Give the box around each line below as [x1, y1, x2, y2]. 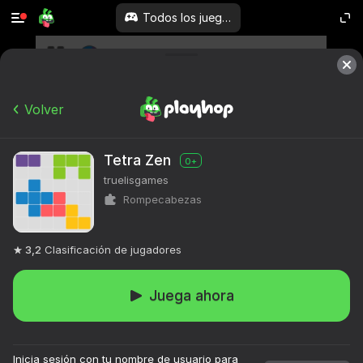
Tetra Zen [104, 152, 171, 169]
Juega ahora [148, 287, 234, 304]
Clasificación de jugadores [45, 243, 181, 256]
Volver [24, 101, 64, 117]
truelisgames [104, 173, 169, 186]
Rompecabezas [123, 193, 202, 206]
